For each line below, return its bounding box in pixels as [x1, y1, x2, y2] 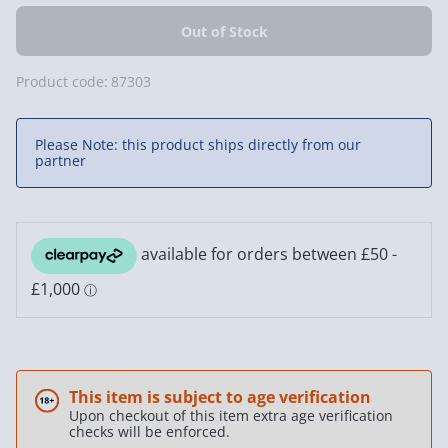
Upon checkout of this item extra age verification [68, 405, 393, 425]
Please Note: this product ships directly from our [35, 135, 361, 154]
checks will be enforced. [68, 421, 230, 441]
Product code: [16, 72, 108, 91]
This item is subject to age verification [68, 385, 371, 408]
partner [35, 151, 86, 170]
